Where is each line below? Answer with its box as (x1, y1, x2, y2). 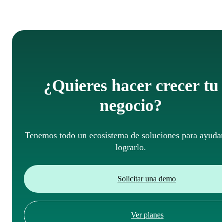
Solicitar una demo (117, 174, 176, 183)
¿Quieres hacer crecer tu (43, 76, 219, 95)
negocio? (100, 96, 162, 115)
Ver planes (131, 211, 164, 220)
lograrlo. (115, 142, 146, 153)
